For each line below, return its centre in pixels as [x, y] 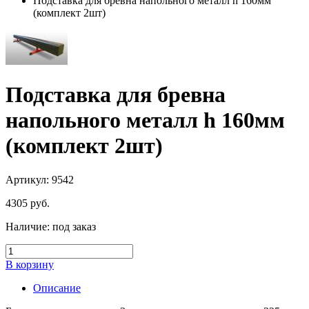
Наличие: [28, 226]
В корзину [30, 264]
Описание [57, 288]
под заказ [73, 226]
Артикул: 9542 [40, 179]
